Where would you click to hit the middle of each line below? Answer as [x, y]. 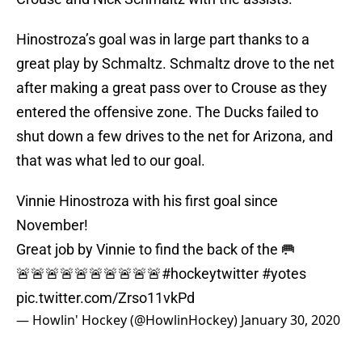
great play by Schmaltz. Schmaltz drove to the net [175, 64]
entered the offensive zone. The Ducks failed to [167, 112]
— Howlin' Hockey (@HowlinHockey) [128, 320]
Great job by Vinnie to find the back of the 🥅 [156, 250]
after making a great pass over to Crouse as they [172, 88]
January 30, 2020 [290, 320]
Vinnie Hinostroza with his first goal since [147, 201]
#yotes [284, 274]
